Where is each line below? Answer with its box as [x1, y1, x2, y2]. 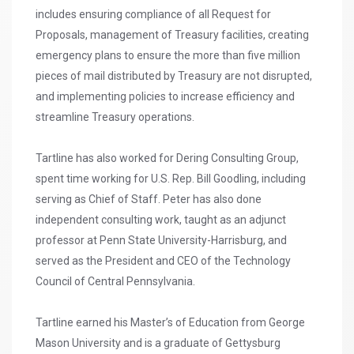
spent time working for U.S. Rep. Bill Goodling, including [36, 172, 306, 186]
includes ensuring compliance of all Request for [36, 8, 271, 21]
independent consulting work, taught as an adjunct [36, 213, 286, 227]
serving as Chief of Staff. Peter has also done [36, 193, 262, 206]
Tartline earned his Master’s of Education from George [36, 316, 305, 330]
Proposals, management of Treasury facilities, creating [36, 28, 309, 42]
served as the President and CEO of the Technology [36, 254, 291, 268]
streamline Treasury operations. [36, 111, 194, 124]
